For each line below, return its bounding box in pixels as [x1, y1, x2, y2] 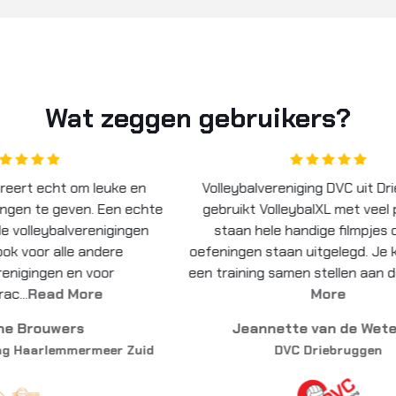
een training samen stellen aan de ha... [58, 263, 301, 283]
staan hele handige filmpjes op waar [84, 221, 312, 240]
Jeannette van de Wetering [101, 319, 294, 339]
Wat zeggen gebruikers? [45, 101, 351, 136]
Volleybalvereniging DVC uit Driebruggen [71, 179, 324, 198]
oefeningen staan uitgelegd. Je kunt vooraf [59, 242, 337, 262]
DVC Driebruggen [143, 342, 252, 359]
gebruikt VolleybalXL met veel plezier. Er [72, 200, 324, 219]
